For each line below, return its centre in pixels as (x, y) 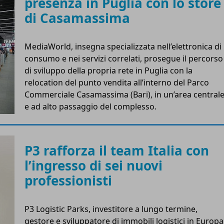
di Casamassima (77, 18)
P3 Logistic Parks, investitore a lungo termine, (111, 209)
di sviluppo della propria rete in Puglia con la (108, 70)
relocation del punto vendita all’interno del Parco (117, 82)
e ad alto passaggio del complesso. (90, 106)
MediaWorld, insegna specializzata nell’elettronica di (123, 46)
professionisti (68, 180)
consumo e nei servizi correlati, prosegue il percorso (124, 58)
